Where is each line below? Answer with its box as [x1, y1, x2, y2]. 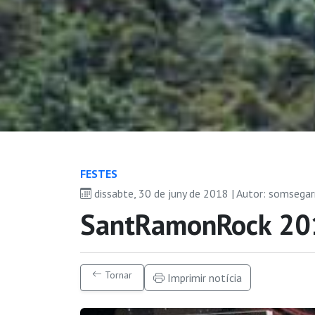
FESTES [80, 166, 117, 181]
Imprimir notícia [165, 270, 242, 285]
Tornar [102, 268, 132, 281]
